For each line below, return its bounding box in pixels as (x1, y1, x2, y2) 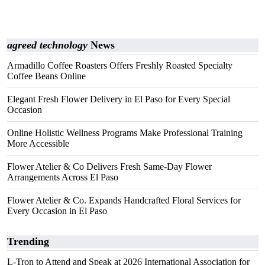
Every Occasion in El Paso (7, 206, 107, 216)
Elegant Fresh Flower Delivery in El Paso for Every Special (7, 94, 230, 104)
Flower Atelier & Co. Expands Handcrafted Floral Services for (7, 195, 241, 205)
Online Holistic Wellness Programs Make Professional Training (7, 128, 243, 138)
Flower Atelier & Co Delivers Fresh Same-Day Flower (7, 161, 212, 172)
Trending (7, 235, 49, 247)
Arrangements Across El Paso (7, 172, 118, 182)
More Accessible (7, 138, 69, 148)
